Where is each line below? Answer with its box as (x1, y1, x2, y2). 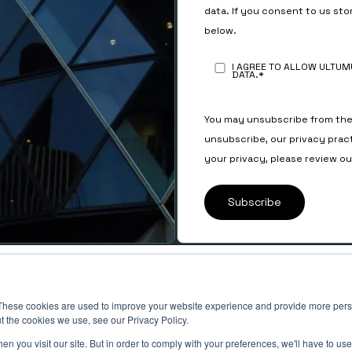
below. (204, 24, 236, 38)
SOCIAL (182, 260, 220, 275)
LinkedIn (190, 284, 262, 309)
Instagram (190, 310, 280, 335)
